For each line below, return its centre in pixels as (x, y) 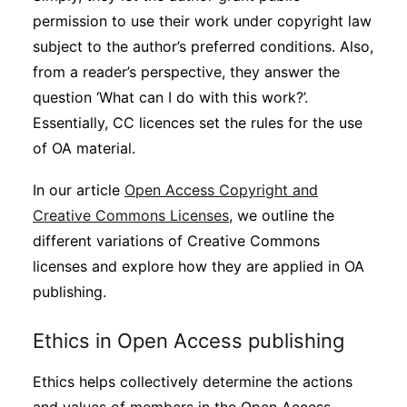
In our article (79, 190)
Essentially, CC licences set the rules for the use (198, 123)
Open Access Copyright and (221, 190)
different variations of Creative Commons (176, 241)
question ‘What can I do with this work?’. (170, 97)
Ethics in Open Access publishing (189, 341)
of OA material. (84, 148)
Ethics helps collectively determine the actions (193, 382)
